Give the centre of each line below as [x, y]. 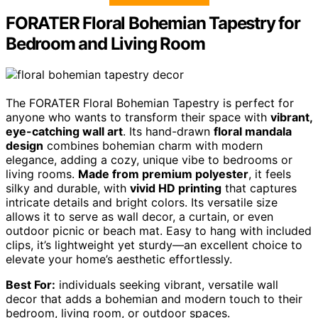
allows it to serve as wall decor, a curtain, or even [139, 217]
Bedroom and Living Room [105, 43]
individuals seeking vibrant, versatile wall [167, 285]
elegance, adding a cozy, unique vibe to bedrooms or [149, 160]
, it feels [270, 174]
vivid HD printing [176, 188]
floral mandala [253, 132]
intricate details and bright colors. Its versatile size [142, 203]
